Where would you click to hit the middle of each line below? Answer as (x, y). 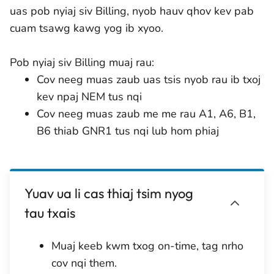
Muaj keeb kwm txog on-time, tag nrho (147, 246)
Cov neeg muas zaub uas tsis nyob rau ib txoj (149, 80)
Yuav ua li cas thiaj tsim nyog (109, 193)
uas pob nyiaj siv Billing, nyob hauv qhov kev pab (132, 11)
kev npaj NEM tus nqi (89, 97)
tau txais (50, 213)
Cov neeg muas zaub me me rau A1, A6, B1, (146, 114)
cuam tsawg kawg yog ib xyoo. (87, 28)
